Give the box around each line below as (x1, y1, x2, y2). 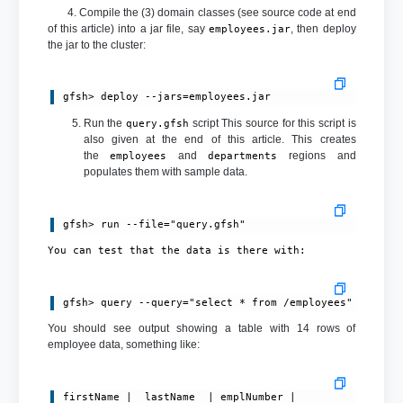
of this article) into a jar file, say (47, 22, 209, 36)
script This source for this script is (188, 117, 356, 130)
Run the (83, 117, 126, 130)
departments (208, 150, 278, 163)
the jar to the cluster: (47, 39, 146, 52)
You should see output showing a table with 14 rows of (47, 322, 356, 336)
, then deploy (290, 22, 356, 36)
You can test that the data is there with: (47, 245, 306, 257)
